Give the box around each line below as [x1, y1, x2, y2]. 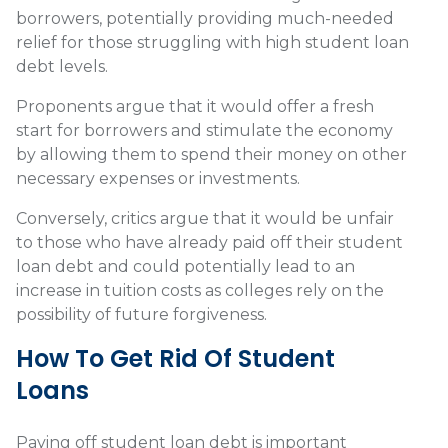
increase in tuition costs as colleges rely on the [16, 281, 384, 301]
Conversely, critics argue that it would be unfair [16, 209, 394, 229]
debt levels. [16, 57, 108, 77]
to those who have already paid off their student [16, 233, 403, 253]
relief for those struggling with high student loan [16, 33, 409, 53]
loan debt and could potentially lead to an [16, 257, 355, 277]
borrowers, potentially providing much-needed [16, 9, 394, 29]
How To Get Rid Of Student [16, 342, 335, 376]
